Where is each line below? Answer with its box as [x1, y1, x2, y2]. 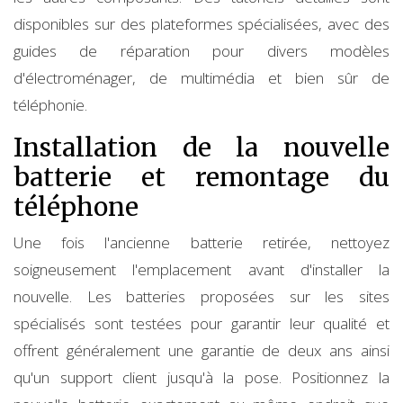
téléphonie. [13, 94, 87, 115]
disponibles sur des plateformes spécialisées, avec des [13, 13, 390, 34]
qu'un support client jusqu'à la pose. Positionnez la [13, 366, 390, 388]
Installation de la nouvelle [13, 130, 390, 164]
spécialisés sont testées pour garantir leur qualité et [13, 312, 390, 334]
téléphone [13, 190, 139, 223]
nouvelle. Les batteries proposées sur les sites [13, 285, 390, 307]
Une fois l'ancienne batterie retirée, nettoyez [13, 231, 390, 253]
